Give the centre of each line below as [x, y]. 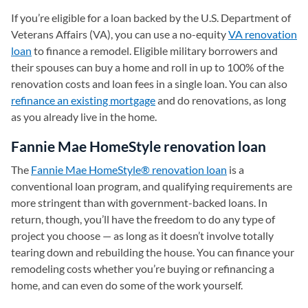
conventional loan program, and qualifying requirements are [152, 186]
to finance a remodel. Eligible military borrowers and [155, 51]
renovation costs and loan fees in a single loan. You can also [149, 84]
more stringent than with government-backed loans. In [139, 202]
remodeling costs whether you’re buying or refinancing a [143, 268]
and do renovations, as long [221, 100]
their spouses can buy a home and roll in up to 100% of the [147, 67]
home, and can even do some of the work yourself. [128, 285]
